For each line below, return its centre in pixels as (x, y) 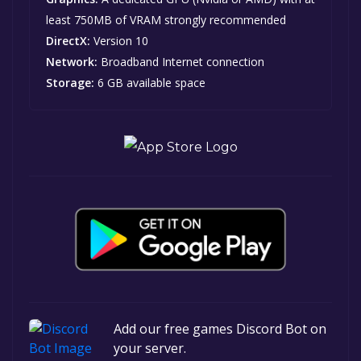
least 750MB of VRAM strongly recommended (166, 19)
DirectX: (68, 40)
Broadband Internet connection (181, 61)
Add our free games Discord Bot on (220, 328)
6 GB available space (150, 82)
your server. (150, 348)
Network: (72, 61)
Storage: (70, 82)
